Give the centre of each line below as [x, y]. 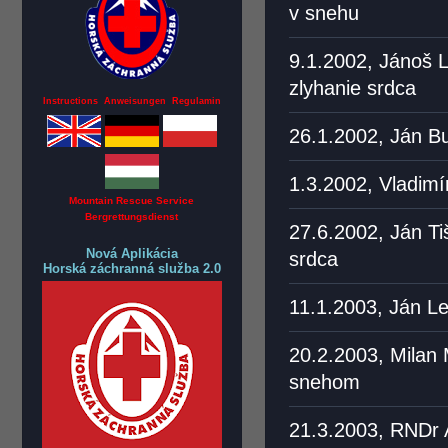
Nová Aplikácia [132, 253]
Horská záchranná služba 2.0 [132, 268]
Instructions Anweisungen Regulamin [132, 101]
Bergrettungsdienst [132, 216]
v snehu [324, 13]
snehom [324, 382]
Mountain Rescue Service [132, 200]
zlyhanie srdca [352, 88]
